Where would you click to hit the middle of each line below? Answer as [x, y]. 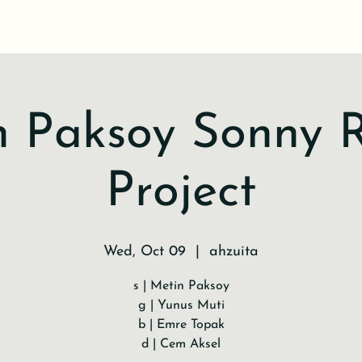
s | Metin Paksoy [181, 286]
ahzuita [234, 252]
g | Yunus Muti [181, 305]
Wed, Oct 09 [145, 252]
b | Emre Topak [181, 325]
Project [181, 193]
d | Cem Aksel [181, 344]
